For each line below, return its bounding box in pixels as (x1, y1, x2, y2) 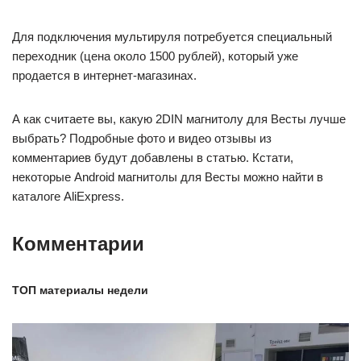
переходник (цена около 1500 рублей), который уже (12, 49, 298, 64)
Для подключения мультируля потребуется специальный (12, 30, 332, 44)
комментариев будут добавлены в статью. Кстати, (12, 151, 293, 165)
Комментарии (12, 233, 144, 255)
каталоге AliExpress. (12, 189, 124, 204)
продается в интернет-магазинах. (12, 68, 197, 83)
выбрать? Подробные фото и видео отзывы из (12, 131, 272, 146)
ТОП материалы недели (12, 284, 148, 297)
